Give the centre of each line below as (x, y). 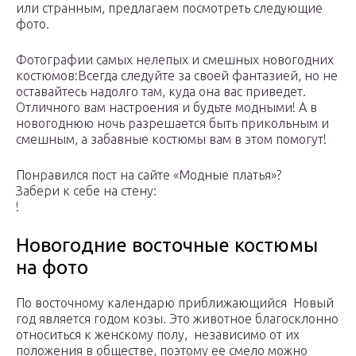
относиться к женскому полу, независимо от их (158, 335)
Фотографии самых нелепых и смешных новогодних (175, 60)
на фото (52, 268)
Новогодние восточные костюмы (167, 246)
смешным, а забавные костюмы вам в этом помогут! (171, 139)
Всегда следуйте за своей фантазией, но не (208, 76)
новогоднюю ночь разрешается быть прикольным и (172, 124)
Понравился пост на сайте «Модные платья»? (149, 175)
